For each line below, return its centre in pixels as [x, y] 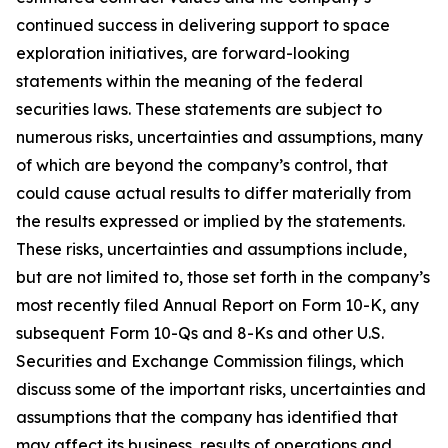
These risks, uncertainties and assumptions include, [211, 249]
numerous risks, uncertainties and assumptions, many [219, 137]
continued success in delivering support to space [203, 25]
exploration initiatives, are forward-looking [183, 53]
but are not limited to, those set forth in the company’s [223, 277]
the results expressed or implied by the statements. [210, 221]
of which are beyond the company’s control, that [202, 165]
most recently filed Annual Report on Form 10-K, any [217, 305]
